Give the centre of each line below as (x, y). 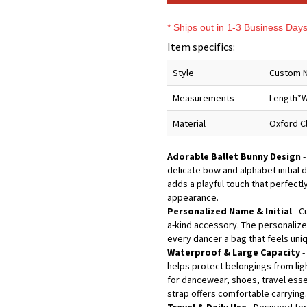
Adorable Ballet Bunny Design (234, 156)
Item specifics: (201, 47)
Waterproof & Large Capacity (234, 252)
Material (189, 123)
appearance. (193, 197)
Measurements (204, 98)
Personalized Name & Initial (231, 211)
